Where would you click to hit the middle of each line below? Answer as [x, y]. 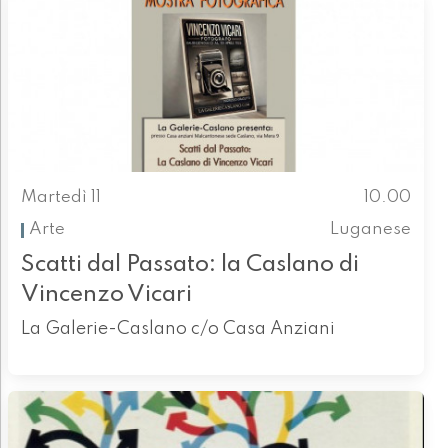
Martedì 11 [60, 197]
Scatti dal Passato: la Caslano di [189, 264]
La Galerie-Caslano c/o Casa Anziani [177, 328]
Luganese [371, 230]
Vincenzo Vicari [106, 294]
